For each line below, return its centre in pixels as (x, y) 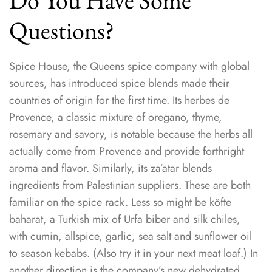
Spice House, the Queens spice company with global (129, 66)
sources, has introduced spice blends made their (119, 83)
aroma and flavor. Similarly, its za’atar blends (110, 168)
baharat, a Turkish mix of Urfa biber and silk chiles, (125, 219)
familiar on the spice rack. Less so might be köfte (120, 202)
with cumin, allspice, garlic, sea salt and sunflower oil (131, 236)
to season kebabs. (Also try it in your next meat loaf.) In (134, 253)
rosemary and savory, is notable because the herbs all (131, 134)
